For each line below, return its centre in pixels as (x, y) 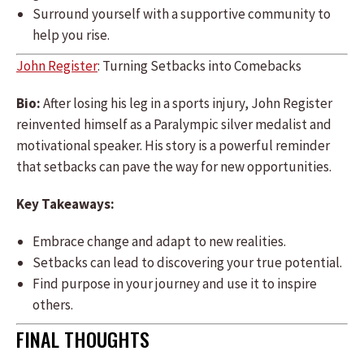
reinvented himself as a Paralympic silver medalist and (174, 124)
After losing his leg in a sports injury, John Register (186, 103)
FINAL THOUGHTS (83, 339)
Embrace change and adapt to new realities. (159, 241)
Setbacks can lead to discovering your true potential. (187, 262)
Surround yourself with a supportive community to (182, 14)
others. (53, 305)
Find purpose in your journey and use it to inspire (175, 284)
